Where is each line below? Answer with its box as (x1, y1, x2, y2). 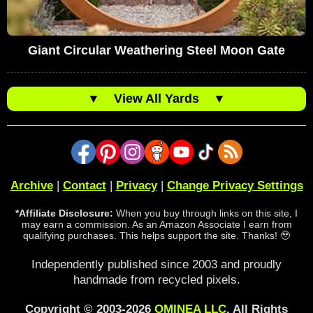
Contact (62, 178, 106, 192)
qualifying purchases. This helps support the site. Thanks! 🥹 (23, 229, 290, 241)
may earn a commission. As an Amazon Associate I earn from (21, 218, 292, 230)
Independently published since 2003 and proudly (31, 257, 282, 271)
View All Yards (100, 91, 213, 105)
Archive (10, 178, 53, 192)
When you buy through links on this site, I (113, 207, 298, 219)
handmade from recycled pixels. (73, 272, 240, 286)
